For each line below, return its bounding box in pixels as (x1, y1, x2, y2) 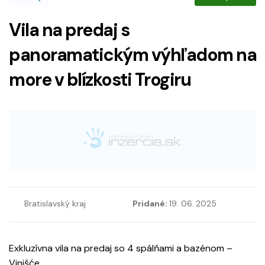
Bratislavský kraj (24, 198, 86, 209)
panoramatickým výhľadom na (9, 43, 256, 67)
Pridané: (132, 198, 169, 209)
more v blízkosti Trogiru (9, 68, 190, 92)
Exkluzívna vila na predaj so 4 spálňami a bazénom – (9, 242, 232, 255)
